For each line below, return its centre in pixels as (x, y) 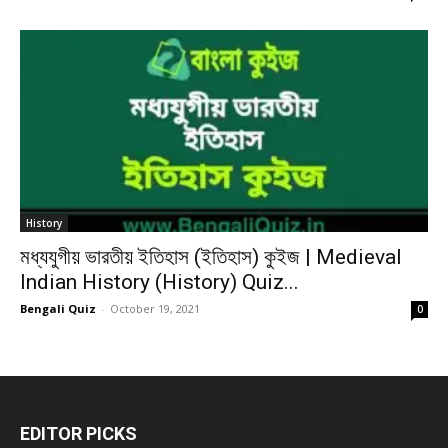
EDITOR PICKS (78, 433)
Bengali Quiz (58, 308)
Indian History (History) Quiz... (159, 281)
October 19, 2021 (155, 308)
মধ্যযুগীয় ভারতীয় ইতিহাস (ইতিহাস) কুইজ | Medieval (211, 256)
